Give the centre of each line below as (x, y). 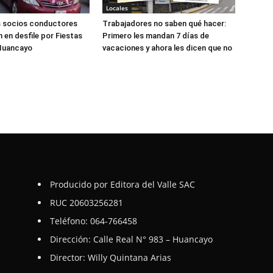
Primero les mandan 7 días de (156, 35)
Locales (117, 8)
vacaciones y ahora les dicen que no (167, 48)
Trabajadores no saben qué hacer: (164, 23)
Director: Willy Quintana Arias (111, 257)
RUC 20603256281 (87, 202)
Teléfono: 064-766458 (94, 221)
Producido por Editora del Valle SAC (122, 184)
